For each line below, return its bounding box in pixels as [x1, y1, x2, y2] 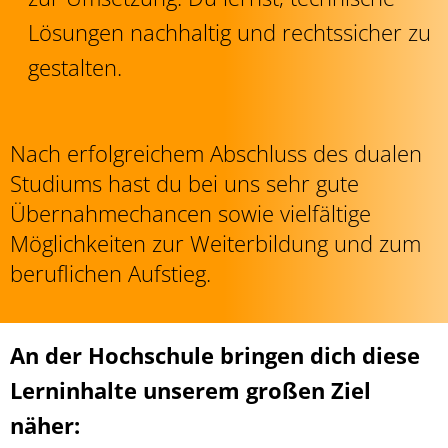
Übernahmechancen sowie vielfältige [10, 198, 371, 228]
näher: [10, 410, 80, 440]
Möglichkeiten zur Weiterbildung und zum [10, 228, 421, 258]
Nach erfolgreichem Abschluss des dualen [10, 138, 422, 168]
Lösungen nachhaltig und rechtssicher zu [28, 17, 431, 47]
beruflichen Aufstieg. [10, 258, 211, 288]
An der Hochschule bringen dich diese [10, 340, 420, 370]
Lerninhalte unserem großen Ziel [10, 375, 371, 405]
